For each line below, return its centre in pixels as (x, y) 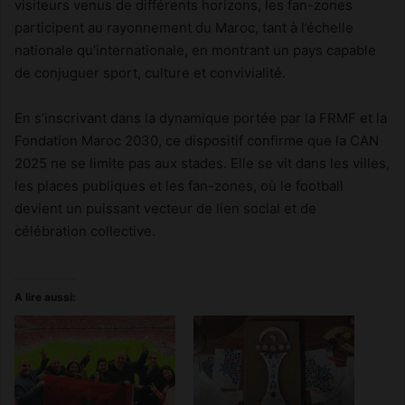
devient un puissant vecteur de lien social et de (165, 209)
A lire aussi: (45, 297)
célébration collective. (85, 231)
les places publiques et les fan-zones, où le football (179, 186)
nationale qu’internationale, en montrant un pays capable (195, 51)
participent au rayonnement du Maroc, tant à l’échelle (184, 28)
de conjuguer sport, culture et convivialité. (150, 73)
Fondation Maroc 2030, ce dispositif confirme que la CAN (197, 141)
